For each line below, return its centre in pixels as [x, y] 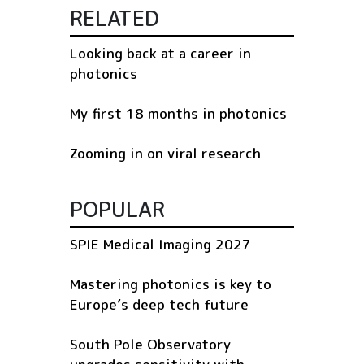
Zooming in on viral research [165, 153]
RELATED [115, 17]
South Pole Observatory [150, 344]
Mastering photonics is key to [171, 284]
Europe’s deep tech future [159, 304]
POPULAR [117, 208]
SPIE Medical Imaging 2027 [160, 244]
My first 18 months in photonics [178, 113]
